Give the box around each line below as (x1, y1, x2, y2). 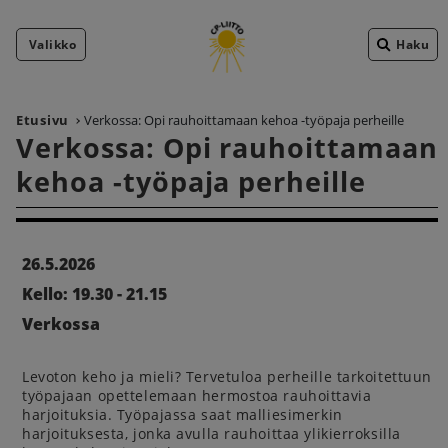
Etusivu (16, 111, 70, 129)
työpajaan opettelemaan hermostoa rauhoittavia (22, 386, 372, 405)
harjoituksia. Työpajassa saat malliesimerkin (22, 405, 343, 424)
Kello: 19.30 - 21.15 (22, 283, 167, 305)
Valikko (29, 35, 77, 53)
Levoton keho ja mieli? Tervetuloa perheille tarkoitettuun (22, 367, 432, 386)
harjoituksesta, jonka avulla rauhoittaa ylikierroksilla (22, 424, 401, 443)
